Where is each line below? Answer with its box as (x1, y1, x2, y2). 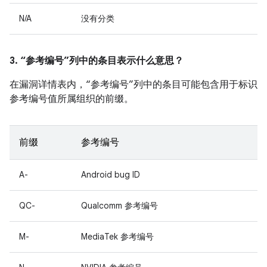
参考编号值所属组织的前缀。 (10, 93, 133, 105)
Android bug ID (81, 169, 140, 180)
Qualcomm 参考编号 (81, 200, 158, 211)
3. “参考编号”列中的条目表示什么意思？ (10, 55, 184, 67)
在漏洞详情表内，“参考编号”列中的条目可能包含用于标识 (10, 79, 257, 91)
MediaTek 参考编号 (81, 231, 154, 242)
